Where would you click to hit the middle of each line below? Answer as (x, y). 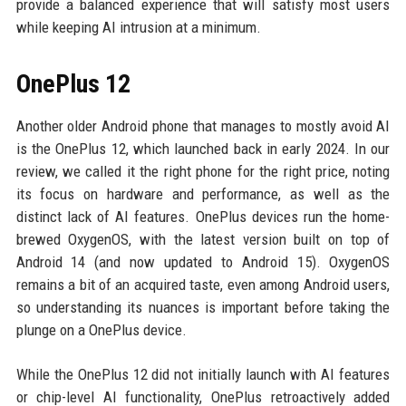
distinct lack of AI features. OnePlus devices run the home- (203, 216)
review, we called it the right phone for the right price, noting (203, 171)
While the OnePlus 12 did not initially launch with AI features (203, 374)
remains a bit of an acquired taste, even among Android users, (203, 284)
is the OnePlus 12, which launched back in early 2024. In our (203, 148)
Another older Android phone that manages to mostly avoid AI (203, 126)
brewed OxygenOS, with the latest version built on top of (203, 239)
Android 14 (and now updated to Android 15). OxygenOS (203, 261)
